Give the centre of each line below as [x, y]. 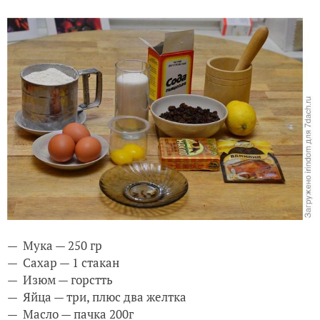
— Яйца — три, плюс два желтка [97, 296]
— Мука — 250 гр [55, 245]
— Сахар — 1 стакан [63, 262]
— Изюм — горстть [60, 279]
